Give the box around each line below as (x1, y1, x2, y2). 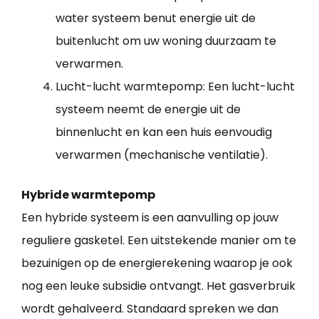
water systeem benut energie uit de (56, 10, 256, 27)
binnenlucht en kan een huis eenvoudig (56, 124, 272, 141)
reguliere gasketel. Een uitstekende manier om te (21, 232, 296, 249)
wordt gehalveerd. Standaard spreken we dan (21, 300, 278, 318)
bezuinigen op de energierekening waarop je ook (21, 255, 293, 272)
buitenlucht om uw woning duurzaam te (56, 33, 276, 50)
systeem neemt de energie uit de (56, 101, 241, 118)
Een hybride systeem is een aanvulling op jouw (21, 209, 278, 226)
